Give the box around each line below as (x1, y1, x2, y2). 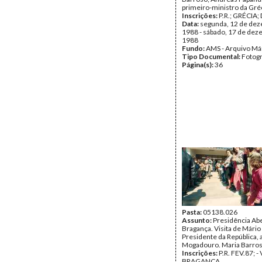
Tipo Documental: (182, 52, 242, 61)
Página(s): (182, 60, 215, 69)
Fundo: (182, 44, 206, 53)
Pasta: (182, 208, 203, 216)
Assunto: (182, 216, 213, 225)
